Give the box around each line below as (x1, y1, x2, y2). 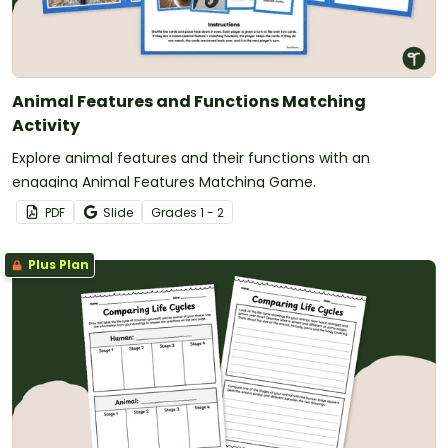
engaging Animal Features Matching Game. (12, 171, 316, 192)
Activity (12, 113, 80, 137)
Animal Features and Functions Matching (12, 89, 366, 113)
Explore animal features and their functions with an (12, 147, 370, 168)
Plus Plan (25, 255, 89, 273)
